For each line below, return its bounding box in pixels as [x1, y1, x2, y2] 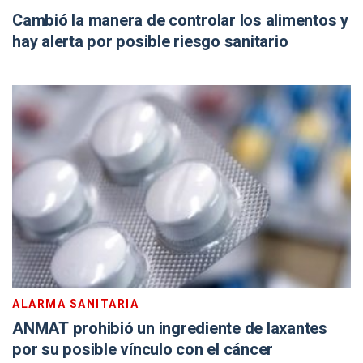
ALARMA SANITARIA [12, 296, 139, 313]
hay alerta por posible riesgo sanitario [12, 30, 288, 53]
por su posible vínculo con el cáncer [12, 338, 273, 361]
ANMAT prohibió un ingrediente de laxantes [12, 317, 327, 340]
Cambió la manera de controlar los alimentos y [12, 9, 348, 32]
